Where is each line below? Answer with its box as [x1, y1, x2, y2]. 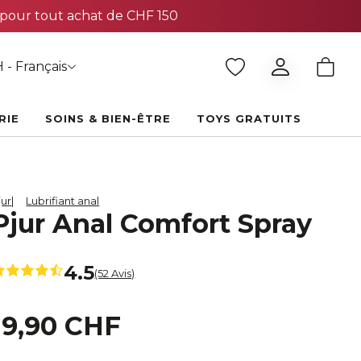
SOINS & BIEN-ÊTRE [44, 112, 171, 126]
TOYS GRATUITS [196, 112, 301, 126]
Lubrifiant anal [26, 194, 100, 208]
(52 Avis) [94, 266, 135, 280]
